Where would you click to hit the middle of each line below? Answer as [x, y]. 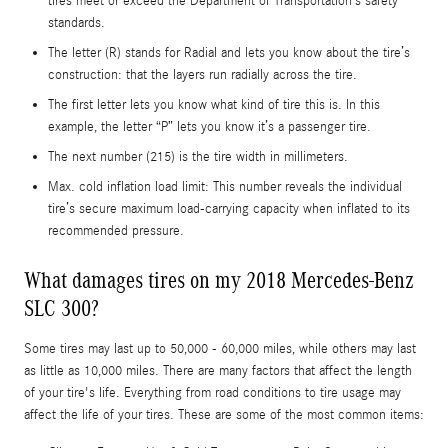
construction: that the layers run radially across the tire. [202, 74]
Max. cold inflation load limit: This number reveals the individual [225, 186]
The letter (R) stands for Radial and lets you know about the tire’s [229, 52]
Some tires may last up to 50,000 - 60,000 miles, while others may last [220, 348]
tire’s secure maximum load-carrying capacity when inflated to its [229, 208]
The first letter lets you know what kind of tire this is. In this [214, 104]
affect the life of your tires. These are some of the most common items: [224, 414]
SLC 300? [61, 307]
